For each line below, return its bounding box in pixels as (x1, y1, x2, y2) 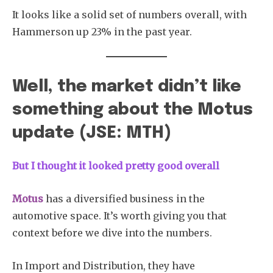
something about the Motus (12, 101, 253, 118)
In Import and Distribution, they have (12, 259, 195, 272)
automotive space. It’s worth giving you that (12, 209, 227, 222)
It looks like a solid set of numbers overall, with (12, 8, 247, 21)
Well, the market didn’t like (12, 78, 241, 95)
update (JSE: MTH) (12, 124, 171, 141)
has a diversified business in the (43, 192, 205, 205)
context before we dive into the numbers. (12, 226, 212, 239)
